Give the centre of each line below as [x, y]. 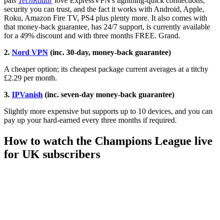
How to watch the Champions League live [108, 141]
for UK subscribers [52, 154]
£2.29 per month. [30, 78]
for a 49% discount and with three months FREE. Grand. [92, 36]
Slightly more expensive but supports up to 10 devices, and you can [108, 111]
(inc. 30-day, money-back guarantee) [110, 53]
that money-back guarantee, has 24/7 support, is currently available [107, 27]
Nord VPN [30, 53]
